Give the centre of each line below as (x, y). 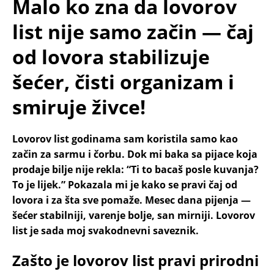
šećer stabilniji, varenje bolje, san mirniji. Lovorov (134, 216)
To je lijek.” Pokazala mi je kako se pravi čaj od (125, 185)
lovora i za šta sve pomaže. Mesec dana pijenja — (131, 200)
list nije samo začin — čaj (133, 32)
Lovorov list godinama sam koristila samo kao (125, 139)
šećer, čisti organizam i (123, 82)
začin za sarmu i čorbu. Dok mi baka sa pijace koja (135, 154)
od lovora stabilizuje (111, 57)
